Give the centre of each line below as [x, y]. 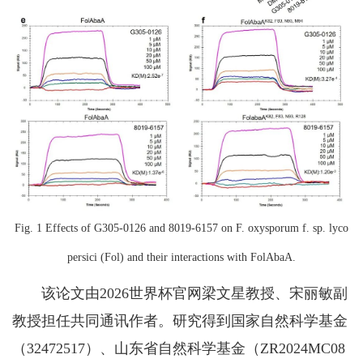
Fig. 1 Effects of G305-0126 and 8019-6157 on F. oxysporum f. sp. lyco [181, 228]
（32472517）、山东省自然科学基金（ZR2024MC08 [179, 349]
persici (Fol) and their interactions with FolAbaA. [181, 258]
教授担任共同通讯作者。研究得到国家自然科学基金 [180, 321]
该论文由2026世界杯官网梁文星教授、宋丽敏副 [180, 294]
